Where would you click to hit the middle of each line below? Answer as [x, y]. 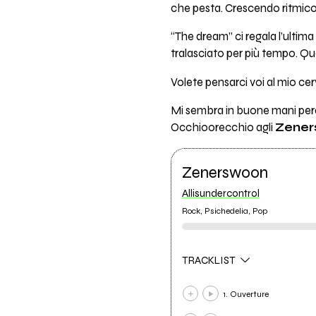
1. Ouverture [245, 294]
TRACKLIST [209, 261]
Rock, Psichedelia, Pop [224, 211]
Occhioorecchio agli [223, 128]
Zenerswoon [225, 173]
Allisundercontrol [220, 193]
